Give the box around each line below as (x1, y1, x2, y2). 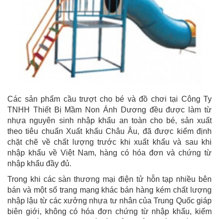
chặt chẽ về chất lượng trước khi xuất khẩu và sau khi (7, 138, 212, 147)
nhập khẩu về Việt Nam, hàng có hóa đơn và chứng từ (7, 149, 212, 157)
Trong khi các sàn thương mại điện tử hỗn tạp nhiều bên (7, 175, 212, 184)
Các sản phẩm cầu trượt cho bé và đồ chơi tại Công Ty (7, 95, 212, 104)
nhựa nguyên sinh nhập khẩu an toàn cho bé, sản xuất (7, 116, 212, 125)
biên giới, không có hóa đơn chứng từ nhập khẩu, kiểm (7, 207, 212, 216)
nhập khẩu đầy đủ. (7, 159, 71, 168)
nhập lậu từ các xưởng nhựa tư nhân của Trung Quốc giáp (7, 197, 212, 205)
